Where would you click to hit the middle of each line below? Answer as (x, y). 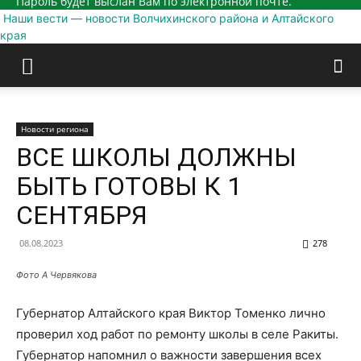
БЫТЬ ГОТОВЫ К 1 (129, 186)
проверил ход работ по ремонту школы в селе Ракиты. (177, 334)
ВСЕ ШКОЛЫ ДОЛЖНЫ (156, 157)
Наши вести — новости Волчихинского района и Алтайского (168, 18)
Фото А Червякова (56, 275)
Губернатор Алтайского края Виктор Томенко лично (171, 313)
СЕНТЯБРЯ (82, 215)
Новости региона (55, 129)
